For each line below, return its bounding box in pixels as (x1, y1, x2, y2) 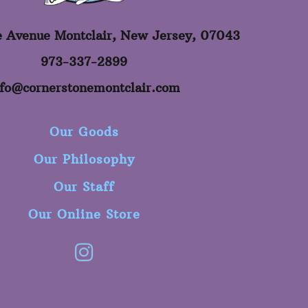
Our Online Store (27, 206, 140, 223)
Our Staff (54, 179, 114, 195)
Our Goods (49, 124, 119, 140)
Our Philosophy (33, 151, 135, 168)
